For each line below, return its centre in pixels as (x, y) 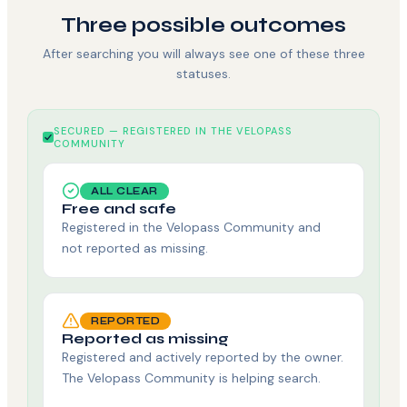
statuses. (203, 74)
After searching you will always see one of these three (203, 54)
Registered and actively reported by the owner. (203, 357)
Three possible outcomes (203, 25)
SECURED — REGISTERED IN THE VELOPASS (174, 131)
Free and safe (119, 209)
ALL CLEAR (124, 191)
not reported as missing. (135, 248)
